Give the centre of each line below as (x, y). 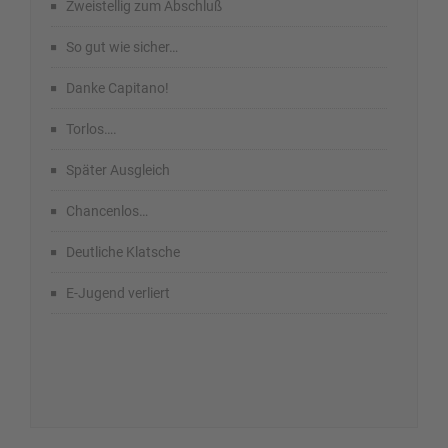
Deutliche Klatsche (123, 252)
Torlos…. (91, 129)
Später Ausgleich (118, 170)
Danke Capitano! (117, 88)
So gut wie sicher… (122, 47)
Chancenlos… (107, 211)
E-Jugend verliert (118, 293)
